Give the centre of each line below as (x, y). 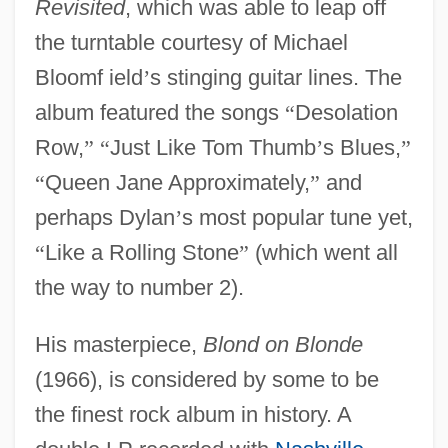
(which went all (323, 252)
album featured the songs (159, 112)
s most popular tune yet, (297, 217)
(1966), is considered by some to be (206, 379)
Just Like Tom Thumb (212, 147)
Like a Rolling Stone (141, 252)
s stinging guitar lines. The (275, 77)
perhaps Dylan (104, 217)
